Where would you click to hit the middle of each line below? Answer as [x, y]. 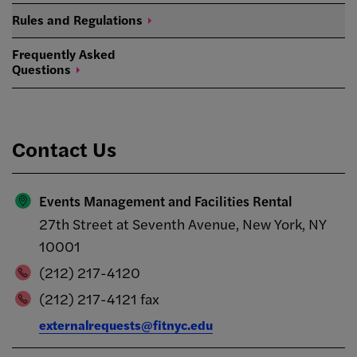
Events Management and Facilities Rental [165, 201]
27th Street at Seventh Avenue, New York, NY [182, 224]
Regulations [108, 20]
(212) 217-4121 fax [99, 299]
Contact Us [64, 149]
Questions [41, 69]
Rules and [43, 20]
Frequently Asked [64, 54]
